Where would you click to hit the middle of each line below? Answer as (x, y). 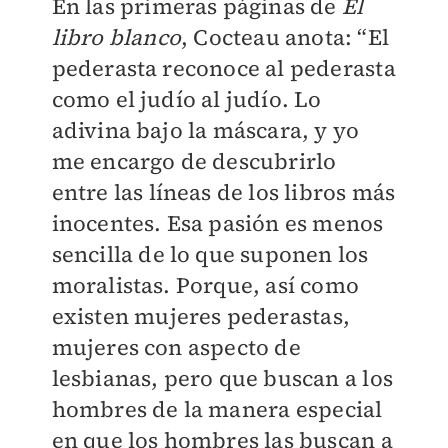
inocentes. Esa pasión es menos (217, 223)
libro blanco (116, 37)
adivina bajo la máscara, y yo (205, 130)
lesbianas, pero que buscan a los (222, 378)
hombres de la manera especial (217, 409)
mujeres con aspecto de (176, 347)
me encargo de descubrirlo (194, 161)
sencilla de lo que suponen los (210, 254)
